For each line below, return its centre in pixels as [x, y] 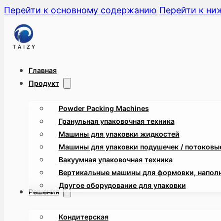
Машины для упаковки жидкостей [119, 134]
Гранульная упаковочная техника [116, 121]
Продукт [44, 83]
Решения [44, 191]
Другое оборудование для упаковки [122, 185]
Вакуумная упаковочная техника [115, 159]
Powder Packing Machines [104, 108]
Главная [42, 70]
